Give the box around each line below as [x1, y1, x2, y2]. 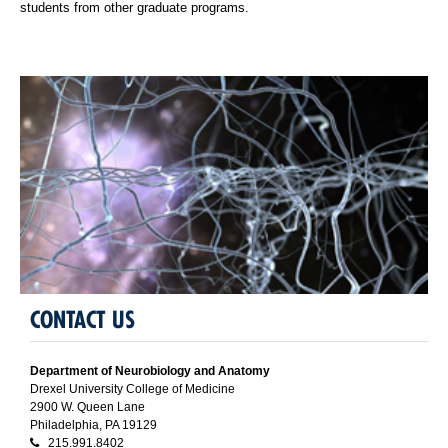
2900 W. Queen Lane [30, 400, 145, 415]
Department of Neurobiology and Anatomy [30, 364, 270, 379]
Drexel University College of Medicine [30, 382, 235, 397]
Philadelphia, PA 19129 [30, 418, 157, 433]
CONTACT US [30, 305, 135, 335]
